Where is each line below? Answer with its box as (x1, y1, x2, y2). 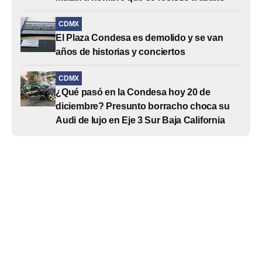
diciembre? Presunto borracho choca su (56, 101, 230, 111)
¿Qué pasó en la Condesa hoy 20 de (56, 87, 211, 97)
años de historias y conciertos (56, 46, 185, 57)
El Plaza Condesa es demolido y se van (56, 32, 223, 43)
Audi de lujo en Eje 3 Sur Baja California (56, 115, 225, 125)
